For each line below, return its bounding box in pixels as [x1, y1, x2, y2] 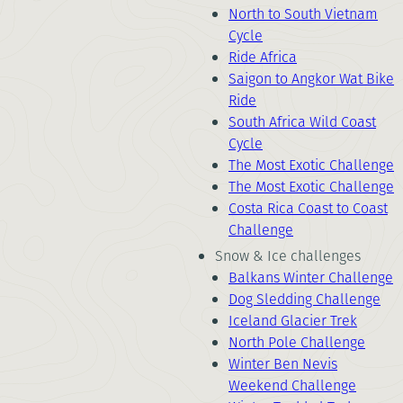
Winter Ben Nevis [228, 354, 337, 374]
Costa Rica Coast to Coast [228, 198, 388, 219]
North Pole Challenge [228, 332, 365, 353]
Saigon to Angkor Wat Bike [228, 68, 394, 89]
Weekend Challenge [228, 375, 356, 396]
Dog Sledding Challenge [228, 289, 381, 309]
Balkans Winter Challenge [228, 267, 393, 288]
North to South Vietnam [228, 4, 378, 24]
